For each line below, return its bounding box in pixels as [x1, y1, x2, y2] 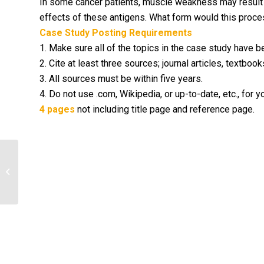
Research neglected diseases [21, 167, 121, 176]
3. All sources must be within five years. [39, 73, 203, 84]
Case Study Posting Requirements [39, 27, 192, 38]
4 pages [39, 104, 77, 115]
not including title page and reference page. [77, 104, 255, 115]
